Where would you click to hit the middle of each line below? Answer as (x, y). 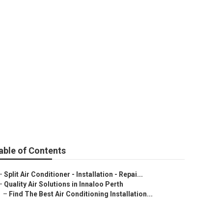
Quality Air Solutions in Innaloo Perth (64, 184)
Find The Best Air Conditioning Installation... (81, 194)
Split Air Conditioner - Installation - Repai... (73, 174)
